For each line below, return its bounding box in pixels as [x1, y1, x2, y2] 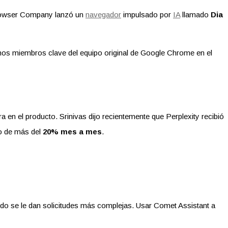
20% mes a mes [43, 127, 102, 136]
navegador [85, 10, 121, 19]
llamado [180, 10, 211, 19]
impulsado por [121, 10, 173, 19]
